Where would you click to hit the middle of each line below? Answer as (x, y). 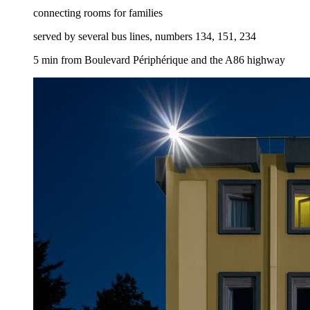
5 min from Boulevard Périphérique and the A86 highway (159, 60)
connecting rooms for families (98, 12)
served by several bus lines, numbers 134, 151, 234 (145, 36)
